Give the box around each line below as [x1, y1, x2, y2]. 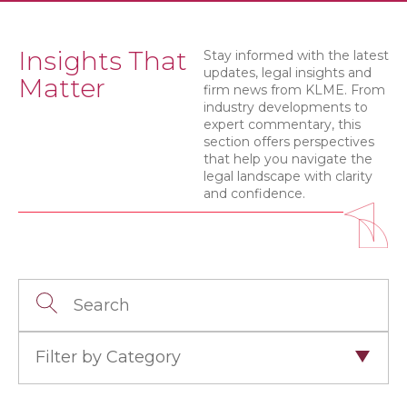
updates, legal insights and [203, 65, 372, 81]
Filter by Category [35, 347, 181, 367]
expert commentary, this [203, 116, 361, 133]
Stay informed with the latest [203, 47, 389, 64]
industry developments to [203, 99, 368, 115]
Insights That [18, 45, 187, 76]
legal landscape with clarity [203, 168, 372, 184]
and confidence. [203, 185, 305, 202]
